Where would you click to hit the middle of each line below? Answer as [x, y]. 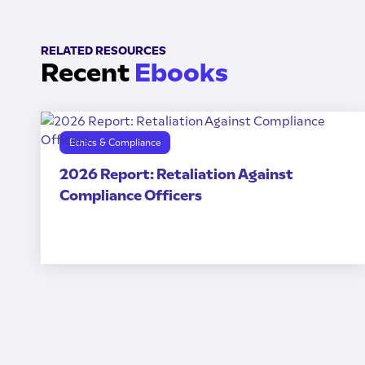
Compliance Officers [130, 196]
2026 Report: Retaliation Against [176, 174]
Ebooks [181, 73]
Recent [87, 73]
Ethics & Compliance [115, 142]
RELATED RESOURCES [103, 51]
